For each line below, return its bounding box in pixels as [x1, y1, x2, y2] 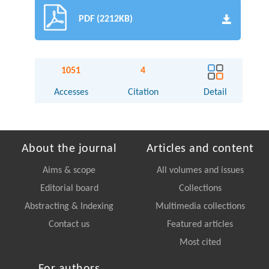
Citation [127, 87, 159, 97]
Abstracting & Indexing [25, 201, 113, 211]
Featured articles [167, 219, 233, 229]
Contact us [49, 219, 89, 229]
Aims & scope [43, 165, 95, 175]
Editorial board [40, 183, 98, 193]
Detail [204, 87, 228, 97]
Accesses [53, 87, 88, 97]
